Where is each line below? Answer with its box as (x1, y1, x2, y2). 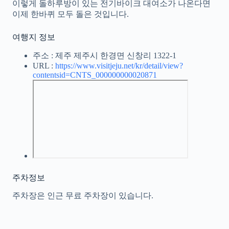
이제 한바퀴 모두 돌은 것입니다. (12, 9, 129, 18)
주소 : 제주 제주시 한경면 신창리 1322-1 (33, 51, 176, 60)
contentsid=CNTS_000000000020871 (33, 70, 157, 79)
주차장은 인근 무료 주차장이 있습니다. (12, 191, 153, 200)
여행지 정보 (12, 32, 55, 41)
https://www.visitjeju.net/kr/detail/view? (55, 61, 183, 70)
